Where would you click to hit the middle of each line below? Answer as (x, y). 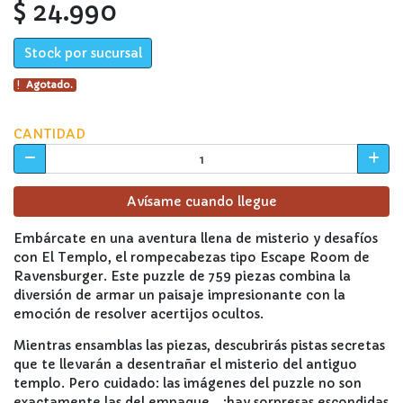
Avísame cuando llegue (201, 201)
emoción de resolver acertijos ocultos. (139, 313)
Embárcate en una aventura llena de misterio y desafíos (196, 238)
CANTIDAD (49, 134)
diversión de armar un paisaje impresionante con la (179, 295)
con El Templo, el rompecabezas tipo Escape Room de (192, 257)
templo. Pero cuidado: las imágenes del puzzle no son (188, 383)
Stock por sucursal (83, 53)
